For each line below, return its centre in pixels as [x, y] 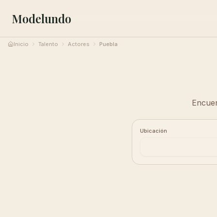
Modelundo [41, 18]
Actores [79, 44]
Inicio [21, 44]
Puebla [108, 44]
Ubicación [154, 131]
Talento [48, 44]
